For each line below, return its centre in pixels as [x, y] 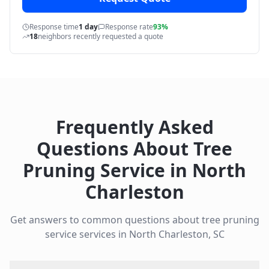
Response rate [129, 27]
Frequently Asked [134, 127]
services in [103, 234]
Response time [54, 27]
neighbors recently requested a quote [101, 36]
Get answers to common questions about [106, 220]
